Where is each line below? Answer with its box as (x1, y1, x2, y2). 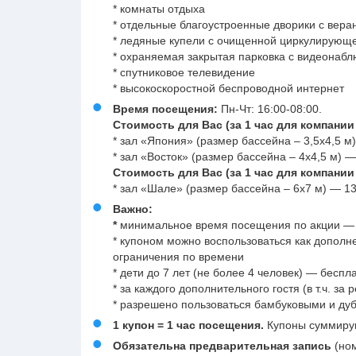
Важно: (113, 202, 153, 215)
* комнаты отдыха (113, 2, 205, 15)
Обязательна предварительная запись (113, 339, 331, 352)
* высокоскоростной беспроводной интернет (113, 81, 344, 95)
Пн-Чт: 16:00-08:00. (221, 102, 322, 115)
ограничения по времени (113, 250, 244, 263)
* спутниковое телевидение (113, 65, 255, 79)
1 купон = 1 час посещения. (113, 318, 264, 331)
